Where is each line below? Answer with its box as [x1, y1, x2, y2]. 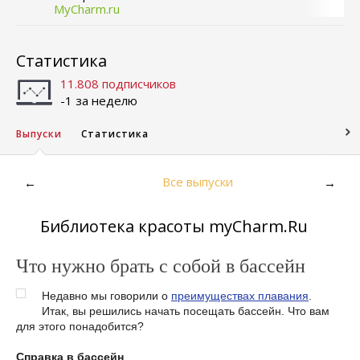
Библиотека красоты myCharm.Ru [40, 215, 308, 237]
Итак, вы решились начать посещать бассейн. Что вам [42, 305, 329, 317]
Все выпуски [162, 174, 233, 190]
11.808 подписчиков [60, 76, 176, 92]
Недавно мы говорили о [42, 289, 171, 302]
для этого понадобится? [16, 320, 144, 333]
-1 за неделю [60, 92, 137, 108]
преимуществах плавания [171, 289, 309, 302]
